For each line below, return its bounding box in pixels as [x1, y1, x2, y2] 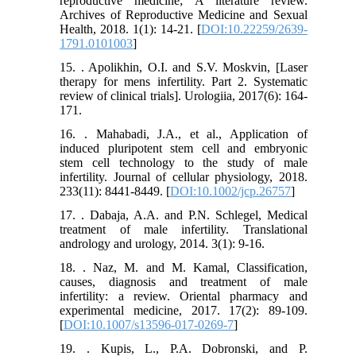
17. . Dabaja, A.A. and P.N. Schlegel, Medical [60, 208, 308, 222]
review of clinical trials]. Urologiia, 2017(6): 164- [60, 89, 308, 103]
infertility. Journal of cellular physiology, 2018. [60, 170, 308, 184]
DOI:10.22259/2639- [200, 22, 308, 37]
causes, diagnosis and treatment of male [60, 275, 308, 289]
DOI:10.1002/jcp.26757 [170, 184, 292, 199]
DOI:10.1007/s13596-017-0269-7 [64, 318, 234, 332]
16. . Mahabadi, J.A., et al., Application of [60, 127, 308, 141]
